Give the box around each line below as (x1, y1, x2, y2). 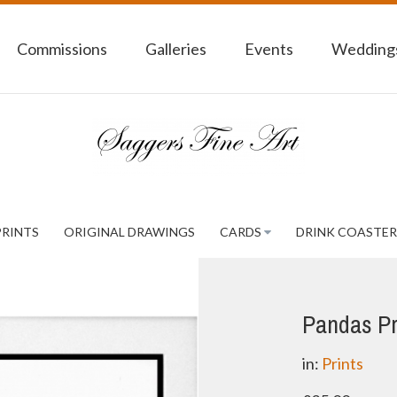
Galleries (145, 39, 206, 59)
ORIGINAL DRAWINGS (63, 223, 195, 239)
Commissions (17, 39, 107, 59)
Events (245, 39, 293, 59)
